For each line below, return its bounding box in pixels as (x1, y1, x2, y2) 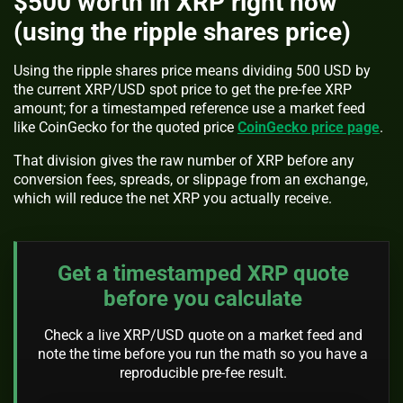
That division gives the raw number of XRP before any (13, 152, 354, 170)
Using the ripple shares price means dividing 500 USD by (13, 62, 371, 80)
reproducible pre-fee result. (119, 363, 287, 381)
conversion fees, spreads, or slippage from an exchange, (13, 171, 368, 189)
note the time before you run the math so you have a (38, 345, 368, 363)
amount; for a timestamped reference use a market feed (13, 100, 365, 118)
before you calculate (103, 285, 302, 311)
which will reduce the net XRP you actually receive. (13, 190, 332, 208)
